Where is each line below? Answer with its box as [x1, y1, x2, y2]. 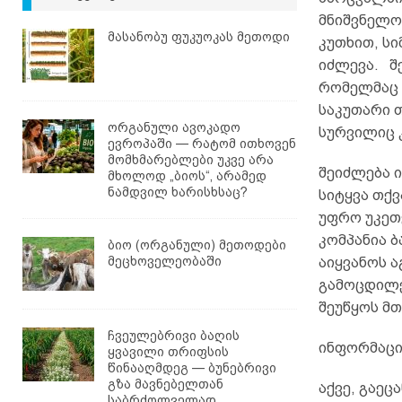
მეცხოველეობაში [108, 253, 222, 268]
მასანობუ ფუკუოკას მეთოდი [108, 29, 290, 44]
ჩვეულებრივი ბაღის [108, 328, 240, 343]
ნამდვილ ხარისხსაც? [108, 184, 248, 199]
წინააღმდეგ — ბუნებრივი [108, 360, 276, 375]
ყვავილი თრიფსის [108, 344, 229, 359]
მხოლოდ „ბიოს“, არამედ [108, 168, 267, 183]
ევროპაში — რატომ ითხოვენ [108, 135, 296, 151]
